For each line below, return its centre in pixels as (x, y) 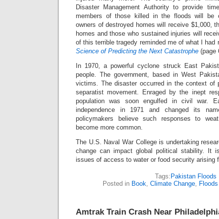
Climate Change (172, 184)
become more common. (109, 127)
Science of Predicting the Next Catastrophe (137, 51)
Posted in (117, 184)
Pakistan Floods (194, 176)
